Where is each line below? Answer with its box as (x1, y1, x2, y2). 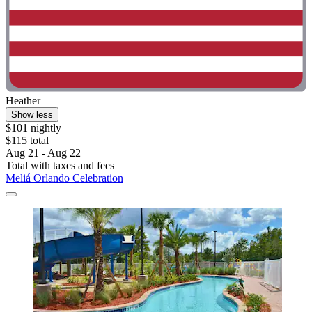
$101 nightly (6, 121, 61, 134)
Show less (11, 109, 53, 120)
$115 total (6, 134, 49, 146)
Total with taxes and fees (6, 159, 114, 171)
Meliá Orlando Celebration (6, 171, 123, 184)
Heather (6, 94, 40, 107)
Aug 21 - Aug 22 (6, 146, 81, 159)
